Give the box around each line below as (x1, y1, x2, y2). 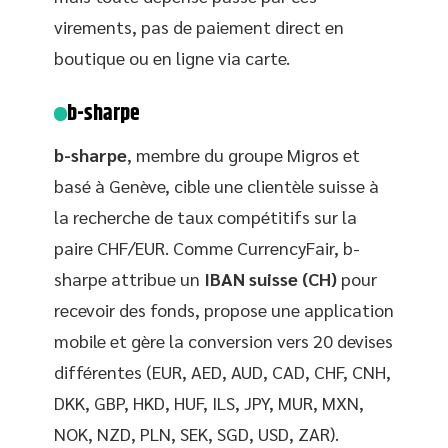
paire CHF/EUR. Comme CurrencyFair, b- (54, 236, 360, 259)
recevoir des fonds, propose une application (54, 298, 394, 321)
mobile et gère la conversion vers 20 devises (54, 329, 393, 352)
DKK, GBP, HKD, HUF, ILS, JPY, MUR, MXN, (54, 391, 364, 414)
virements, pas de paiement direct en (54, 15, 344, 38)
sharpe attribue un (54, 267, 204, 290)
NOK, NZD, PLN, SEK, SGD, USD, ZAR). (54, 422, 339, 445)
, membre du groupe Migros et (127, 143, 360, 166)
